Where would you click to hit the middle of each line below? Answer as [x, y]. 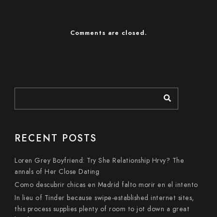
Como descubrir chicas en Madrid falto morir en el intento [106, 185]
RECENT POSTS [56, 138]
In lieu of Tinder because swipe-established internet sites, [104, 198]
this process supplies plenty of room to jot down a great [102, 209]
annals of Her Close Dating [57, 172]
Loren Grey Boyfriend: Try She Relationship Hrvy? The [99, 161]
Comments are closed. [108, 33]
